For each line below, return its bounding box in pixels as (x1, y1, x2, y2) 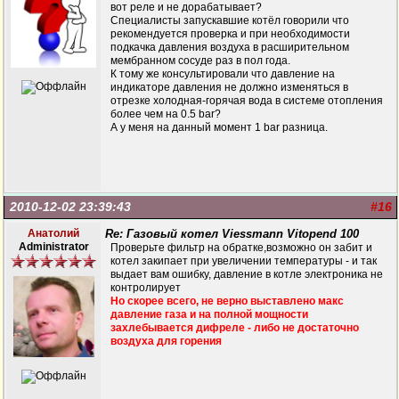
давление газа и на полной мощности (110, 308, 308, 321)
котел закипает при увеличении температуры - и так (110, 255, 377, 267)
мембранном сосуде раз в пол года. (110, 54, 290, 67)
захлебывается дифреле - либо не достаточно (110, 322, 359, 334)
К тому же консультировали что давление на (110, 68, 335, 80)
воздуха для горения (110, 335, 222, 347)
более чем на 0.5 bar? (110, 108, 221, 120)
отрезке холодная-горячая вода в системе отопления (110, 94, 383, 107)
